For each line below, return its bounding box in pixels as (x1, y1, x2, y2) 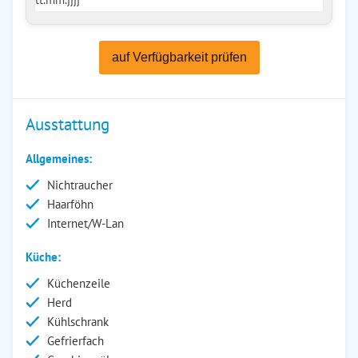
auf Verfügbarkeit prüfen (111, 50, 247, 64)
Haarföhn (47, 197, 93, 212)
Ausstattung (26, 113, 109, 135)
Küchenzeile (47, 276, 110, 291)
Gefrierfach (47, 333, 104, 348)
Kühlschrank (47, 314, 109, 329)
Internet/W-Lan (47, 216, 124, 231)
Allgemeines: (26, 151, 92, 166)
